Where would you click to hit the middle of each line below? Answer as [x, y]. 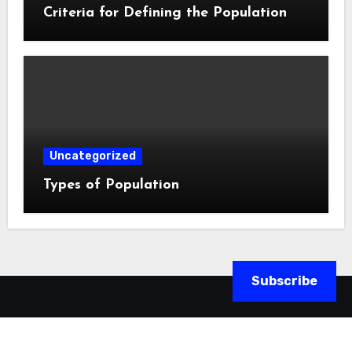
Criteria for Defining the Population [165, 13]
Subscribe [284, 281]
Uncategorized [92, 156]
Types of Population [111, 185]
